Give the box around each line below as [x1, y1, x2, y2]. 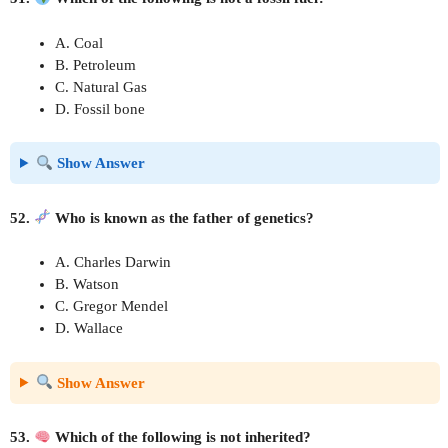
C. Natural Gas [55, 78, 147, 95]
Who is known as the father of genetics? [51, 209, 315, 226]
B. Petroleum [55, 56, 136, 73]
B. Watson [55, 276, 119, 292]
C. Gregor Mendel [55, 298, 168, 314]
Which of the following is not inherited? [51, 429, 312, 445]
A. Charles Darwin [55, 254, 171, 270]
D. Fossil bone [55, 100, 145, 117]
